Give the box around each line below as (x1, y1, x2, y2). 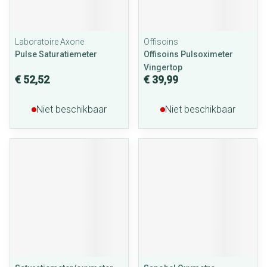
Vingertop (144, 63, 182, 72)
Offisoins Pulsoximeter (144, 49, 233, 59)
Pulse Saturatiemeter (15, 49, 97, 59)
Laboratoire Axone (15, 37, 84, 46)
